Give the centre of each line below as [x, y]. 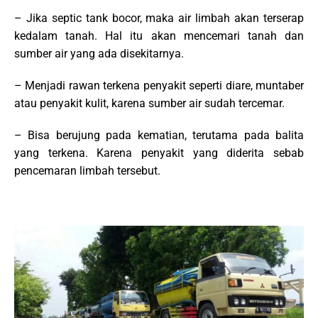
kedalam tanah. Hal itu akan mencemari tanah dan [159, 36]
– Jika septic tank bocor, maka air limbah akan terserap [159, 18]
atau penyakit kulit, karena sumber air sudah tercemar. [149, 103]
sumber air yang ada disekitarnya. [99, 54]
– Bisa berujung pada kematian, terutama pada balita [159, 135]
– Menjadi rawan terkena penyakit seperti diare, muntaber [159, 86]
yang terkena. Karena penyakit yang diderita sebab [159, 153]
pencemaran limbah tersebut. [87, 171]
